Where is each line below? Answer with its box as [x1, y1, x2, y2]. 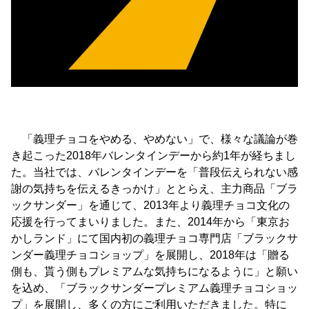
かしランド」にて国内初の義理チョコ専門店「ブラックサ [11, 232, 298, 244]
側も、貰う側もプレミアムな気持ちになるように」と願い [11, 265, 298, 277]
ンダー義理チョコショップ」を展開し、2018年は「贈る [11, 248, 290, 261]
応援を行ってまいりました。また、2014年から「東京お [11, 215, 290, 228]
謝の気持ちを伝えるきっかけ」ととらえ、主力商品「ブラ [11, 182, 298, 195]
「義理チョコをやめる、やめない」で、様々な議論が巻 [11, 132, 298, 145]
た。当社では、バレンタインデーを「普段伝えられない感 [11, 166, 298, 178]
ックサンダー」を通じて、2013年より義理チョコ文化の [11, 199, 290, 211]
